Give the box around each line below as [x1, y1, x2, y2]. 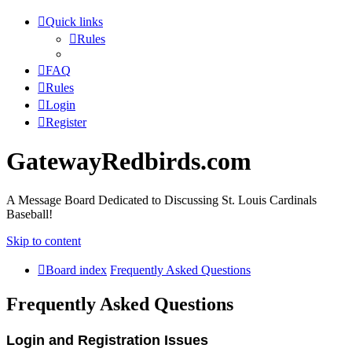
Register [46, 115, 86, 129]
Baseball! [6, 207, 53, 221]
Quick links [46, 15, 103, 28]
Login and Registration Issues [6, 332, 208, 348]
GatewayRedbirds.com [6, 147, 251, 176]
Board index [46, 262, 107, 277]
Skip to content [6, 233, 81, 247]
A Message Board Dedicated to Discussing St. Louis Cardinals [6, 192, 317, 207]
